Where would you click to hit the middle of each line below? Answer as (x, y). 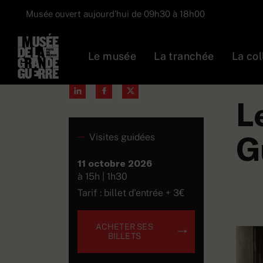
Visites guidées (122, 137)
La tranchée (184, 56)
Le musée (112, 56)
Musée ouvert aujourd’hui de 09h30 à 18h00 (115, 14)
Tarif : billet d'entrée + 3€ (131, 193)
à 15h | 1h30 (102, 176)
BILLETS (124, 236)
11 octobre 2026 (115, 163)
